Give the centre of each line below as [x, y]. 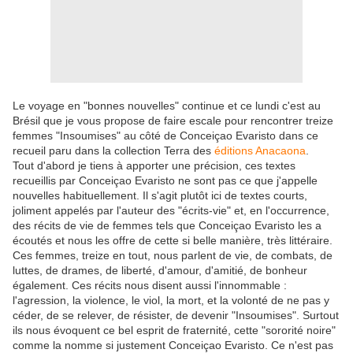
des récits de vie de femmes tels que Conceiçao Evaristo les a [167, 226]
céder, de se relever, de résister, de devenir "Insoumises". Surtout [176, 316]
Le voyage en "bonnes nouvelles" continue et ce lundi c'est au [167, 106]
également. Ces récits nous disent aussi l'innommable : [150, 286]
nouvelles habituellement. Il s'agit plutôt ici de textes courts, [160, 196]
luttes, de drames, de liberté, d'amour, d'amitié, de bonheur [160, 271]
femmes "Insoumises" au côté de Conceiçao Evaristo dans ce [165, 136]
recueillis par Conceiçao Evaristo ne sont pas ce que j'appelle [165, 181]
